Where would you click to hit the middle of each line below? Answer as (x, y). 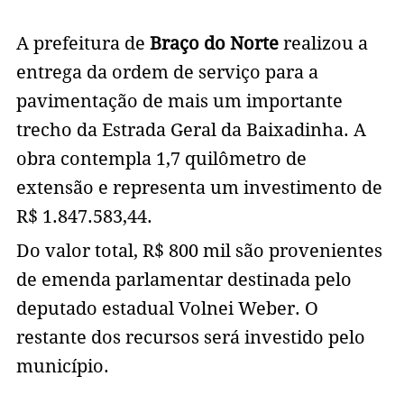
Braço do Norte (214, 44)
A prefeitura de (83, 44)
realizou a (323, 44)
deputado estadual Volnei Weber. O (167, 309)
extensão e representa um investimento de (199, 188)
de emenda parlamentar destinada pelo (184, 280)
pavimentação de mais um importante (179, 101)
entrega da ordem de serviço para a (167, 73)
